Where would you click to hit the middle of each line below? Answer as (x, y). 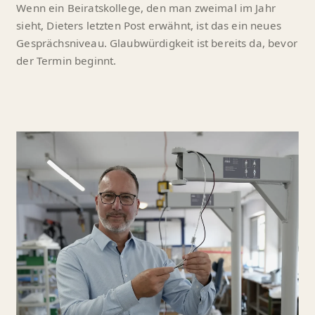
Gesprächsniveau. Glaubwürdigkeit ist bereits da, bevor (157, 43)
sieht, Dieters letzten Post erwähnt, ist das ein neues (149, 25)
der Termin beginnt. (66, 60)
